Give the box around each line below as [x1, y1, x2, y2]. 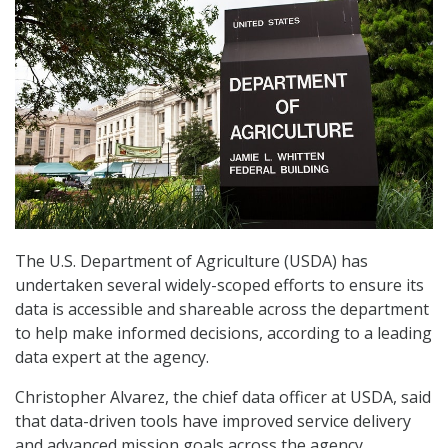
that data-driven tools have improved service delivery [15, 410, 411, 433]
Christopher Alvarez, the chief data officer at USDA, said [15, 386, 431, 409]
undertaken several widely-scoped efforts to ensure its [15, 274, 424, 297]
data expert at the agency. [15, 346, 209, 369]
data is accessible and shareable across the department [15, 298, 429, 321]
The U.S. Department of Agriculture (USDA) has [15, 250, 368, 273]
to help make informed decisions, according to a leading [15, 322, 432, 345]
